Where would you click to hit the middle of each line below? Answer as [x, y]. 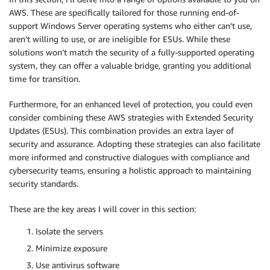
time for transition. [45, 79]
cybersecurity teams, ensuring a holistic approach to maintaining [130, 170]
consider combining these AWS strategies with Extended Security [131, 117]
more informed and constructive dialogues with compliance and [129, 157]
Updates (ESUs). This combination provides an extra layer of [121, 130]
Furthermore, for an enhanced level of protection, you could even [131, 104]
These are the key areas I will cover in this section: [102, 209]
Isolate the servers [69, 231]
